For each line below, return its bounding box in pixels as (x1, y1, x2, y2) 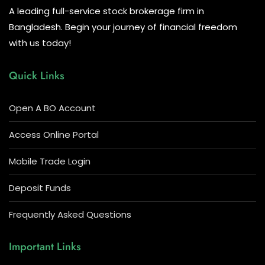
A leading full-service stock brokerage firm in (9, 4, 204, 17)
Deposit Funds (9, 181, 71, 194)
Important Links (9, 238, 81, 254)
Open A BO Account (9, 101, 96, 114)
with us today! (9, 36, 71, 49)
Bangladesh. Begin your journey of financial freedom (9, 20, 237, 33)
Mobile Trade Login (9, 154, 91, 167)
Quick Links (9, 67, 64, 83)
